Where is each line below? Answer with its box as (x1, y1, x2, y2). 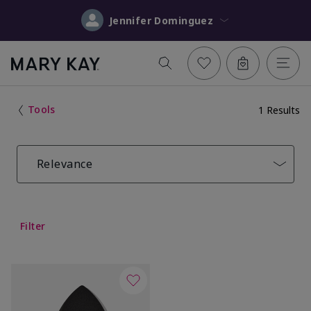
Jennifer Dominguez (154, 13, 214, 27)
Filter (20, 219, 46, 233)
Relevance (37, 155, 93, 171)
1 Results (258, 103, 300, 117)
